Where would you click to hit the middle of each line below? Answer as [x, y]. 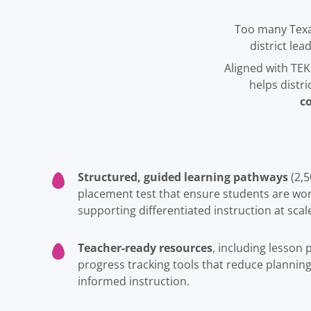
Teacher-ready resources [145, 248]
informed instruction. [134, 281]
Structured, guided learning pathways [183, 177]
